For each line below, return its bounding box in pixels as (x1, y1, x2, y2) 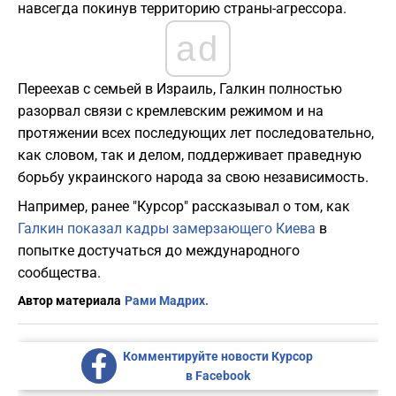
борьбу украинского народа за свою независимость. (18, 169, 369, 187)
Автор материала (18, 293, 121, 308)
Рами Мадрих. (125, 293, 209, 308)
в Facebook (186, 369, 250, 384)
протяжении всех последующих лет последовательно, (18, 125, 374, 142)
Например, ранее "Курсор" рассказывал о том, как (18, 198, 350, 216)
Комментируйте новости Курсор (123, 349, 313, 364)
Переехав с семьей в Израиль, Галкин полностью (18, 80, 342, 98)
